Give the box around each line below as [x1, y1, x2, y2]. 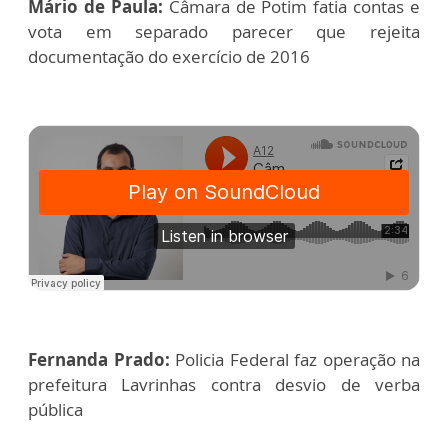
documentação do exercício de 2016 [28, 45, 310, 69]
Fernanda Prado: [28, 348, 175, 372]
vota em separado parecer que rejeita [28, 20, 420, 44]
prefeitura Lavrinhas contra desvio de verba [28, 373, 420, 397]
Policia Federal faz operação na [175, 348, 420, 372]
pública [28, 398, 83, 422]
